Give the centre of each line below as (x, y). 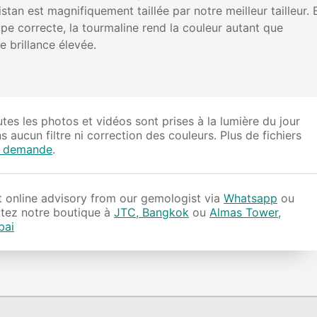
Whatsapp (250, 198)
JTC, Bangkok (151, 213)
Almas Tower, (245, 213)
